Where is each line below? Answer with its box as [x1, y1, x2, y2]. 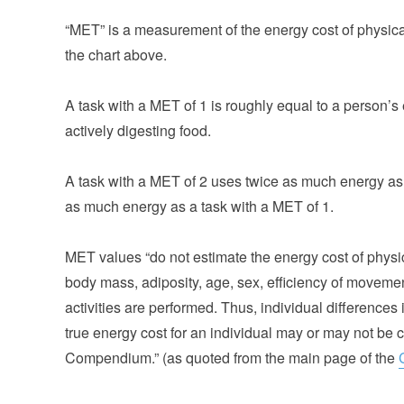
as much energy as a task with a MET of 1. [65, 195, 334, 216]
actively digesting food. [65, 119, 211, 141]
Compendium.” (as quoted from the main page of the [65, 346, 399, 368]
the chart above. [65, 43, 167, 65]
